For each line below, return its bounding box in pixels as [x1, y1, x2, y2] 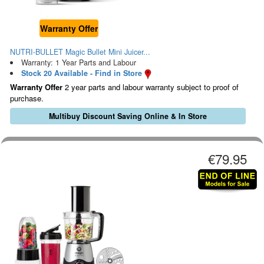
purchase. [10, 93, 44, 104]
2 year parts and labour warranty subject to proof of [62, 81, 239, 93]
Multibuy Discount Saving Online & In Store [48, 111, 207, 122]
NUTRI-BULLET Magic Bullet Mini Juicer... [10, 47, 150, 58]
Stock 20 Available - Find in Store [21, 68, 142, 79]
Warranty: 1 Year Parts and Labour [21, 57, 136, 68]
